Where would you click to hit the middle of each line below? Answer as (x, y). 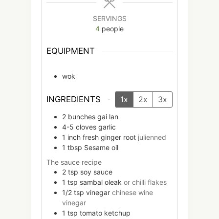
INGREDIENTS (74, 99)
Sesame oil (101, 147)
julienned (152, 137)
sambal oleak (101, 182)
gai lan (108, 117)
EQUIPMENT (71, 51)
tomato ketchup (105, 213)
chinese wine (132, 193)
